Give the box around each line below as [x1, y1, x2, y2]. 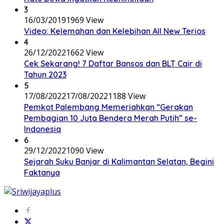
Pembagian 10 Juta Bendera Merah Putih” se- [24, 112, 197, 123]
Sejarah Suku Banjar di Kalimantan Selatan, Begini [24, 156, 214, 166]
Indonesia [24, 123, 61, 134]
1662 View [66, 46, 103, 58]
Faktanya [24, 167, 60, 177]
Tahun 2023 [24, 69, 66, 79]
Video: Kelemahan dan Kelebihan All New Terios [24, 25, 205, 36]
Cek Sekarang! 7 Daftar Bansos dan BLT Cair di [24, 58, 202, 68]
